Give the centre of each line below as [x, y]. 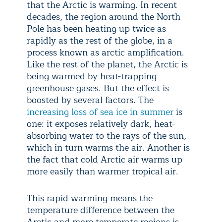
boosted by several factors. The [90, 100]
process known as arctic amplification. [106, 53]
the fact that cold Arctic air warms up [105, 160]
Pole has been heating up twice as [96, 29]
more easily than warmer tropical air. [103, 171]
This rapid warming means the [90, 198]
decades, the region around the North [104, 17]
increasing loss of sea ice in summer [100, 112]
